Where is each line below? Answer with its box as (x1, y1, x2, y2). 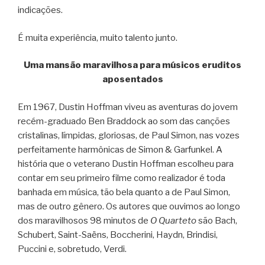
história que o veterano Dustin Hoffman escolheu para (18, 158, 234, 169)
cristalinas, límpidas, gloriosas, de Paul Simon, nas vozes (18, 130, 240, 141)
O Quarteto (150, 215, 196, 226)
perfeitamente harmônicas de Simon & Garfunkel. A (18, 144, 222, 155)
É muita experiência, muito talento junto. (18, 32, 177, 43)
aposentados (102, 74, 163, 85)
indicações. (18, 5, 63, 16)
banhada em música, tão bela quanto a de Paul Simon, (18, 186, 230, 198)
